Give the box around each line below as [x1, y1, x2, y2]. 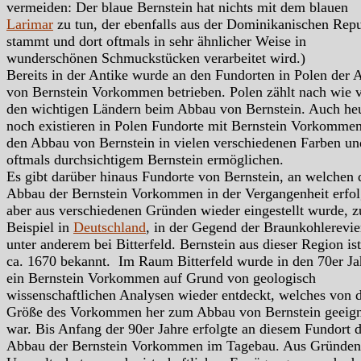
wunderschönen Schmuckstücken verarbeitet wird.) [6, 50, 305, 67]
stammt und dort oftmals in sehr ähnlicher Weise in [6, 33, 306, 50]
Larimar [6, 16, 53, 33]
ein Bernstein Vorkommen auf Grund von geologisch [6, 270, 316, 287]
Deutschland [73, 219, 146, 236]
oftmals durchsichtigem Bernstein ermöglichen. [6, 151, 284, 168]
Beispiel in [6, 219, 73, 236]
